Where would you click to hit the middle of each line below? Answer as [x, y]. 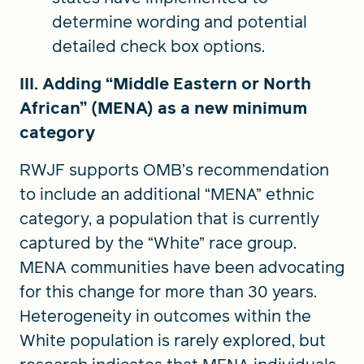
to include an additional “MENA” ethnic [167, 194]
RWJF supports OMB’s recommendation [174, 169]
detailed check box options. [160, 46]
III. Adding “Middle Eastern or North [165, 83]
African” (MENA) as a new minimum [163, 108]
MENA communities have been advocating [182, 267]
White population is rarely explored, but [173, 340]
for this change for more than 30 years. [168, 291]
